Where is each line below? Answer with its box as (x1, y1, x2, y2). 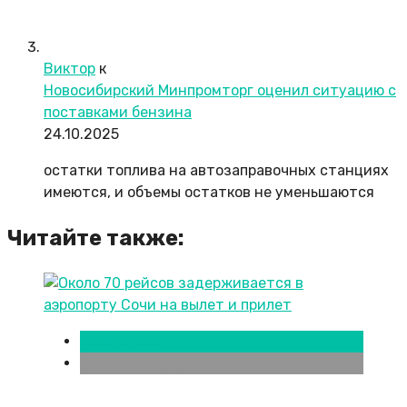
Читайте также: (7, 225, 184, 252)
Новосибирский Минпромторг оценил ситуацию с (44, 82, 396, 100)
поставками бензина (44, 104, 192, 122)
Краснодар (80, 333, 157, 351)
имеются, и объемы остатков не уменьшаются (44, 184, 374, 202)
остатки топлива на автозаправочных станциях (44, 162, 389, 180)
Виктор (44, 60, 95, 78)
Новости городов (80, 354, 202, 372)
